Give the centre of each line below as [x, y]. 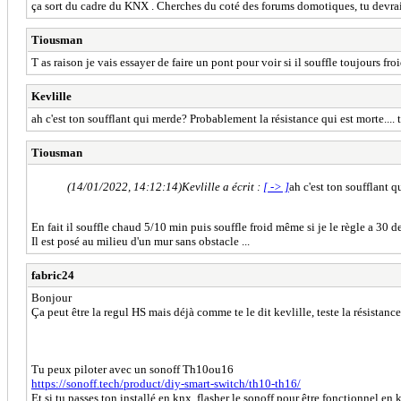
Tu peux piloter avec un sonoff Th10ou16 [132, 369]
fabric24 [53, 275]
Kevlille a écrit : [222, 186]
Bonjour [51, 297]
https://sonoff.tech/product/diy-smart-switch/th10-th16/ [166, 383]
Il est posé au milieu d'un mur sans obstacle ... [141, 241]
